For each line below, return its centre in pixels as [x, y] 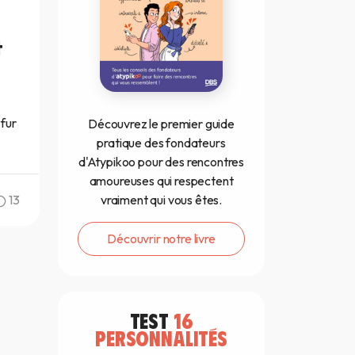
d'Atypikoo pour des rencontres [161, 162]
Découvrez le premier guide [161, 124]
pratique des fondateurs [161, 143]
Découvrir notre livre [161, 239]
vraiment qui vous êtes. [161, 200]
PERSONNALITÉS [161, 338]
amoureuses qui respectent [161, 181]
